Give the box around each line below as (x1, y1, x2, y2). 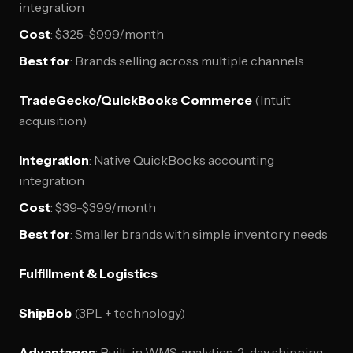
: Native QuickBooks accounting (89, 152, 274, 168)
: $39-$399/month (50, 199, 156, 215)
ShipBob (19, 305, 72, 321)
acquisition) (19, 113, 87, 128)
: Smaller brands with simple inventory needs (70, 226, 328, 242)
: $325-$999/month (50, 26, 164, 42)
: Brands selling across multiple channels (70, 53, 304, 69)
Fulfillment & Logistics (19, 266, 158, 281)
